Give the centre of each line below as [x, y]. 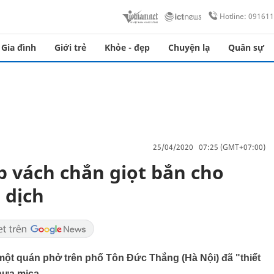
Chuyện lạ [189, 47]
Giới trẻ [70, 47]
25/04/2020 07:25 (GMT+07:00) [209, 147]
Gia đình [19, 47]
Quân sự [246, 47]
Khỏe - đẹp [127, 47]
